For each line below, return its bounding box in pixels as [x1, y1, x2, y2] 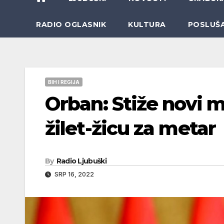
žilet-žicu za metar [45, 116, 215, 140]
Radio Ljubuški [56, 156, 106, 165]
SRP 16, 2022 [53, 170, 94, 178]
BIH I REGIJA [48, 78, 79, 85]
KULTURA [128, 19, 166, 29]
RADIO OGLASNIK [36, 19, 106, 29]
